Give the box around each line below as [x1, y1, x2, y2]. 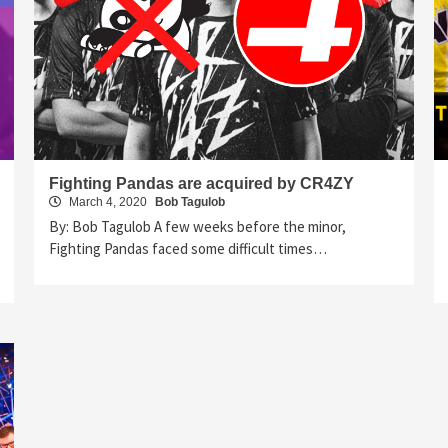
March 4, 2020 [66, 194, 150, 209]
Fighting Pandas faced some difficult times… [49, 238, 327, 258]
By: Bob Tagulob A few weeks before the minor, [49, 216, 346, 236]
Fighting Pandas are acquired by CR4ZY [49, 174, 354, 192]
